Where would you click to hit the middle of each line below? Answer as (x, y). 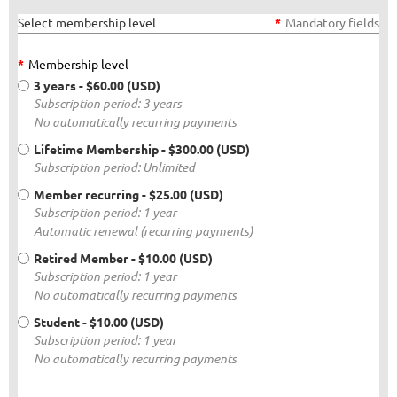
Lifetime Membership (96, 149)
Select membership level (87, 23)
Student (57, 322)
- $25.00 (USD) (183, 195)
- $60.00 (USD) (120, 86)
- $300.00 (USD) (206, 149)
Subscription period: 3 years (108, 104)
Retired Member (81, 258)
